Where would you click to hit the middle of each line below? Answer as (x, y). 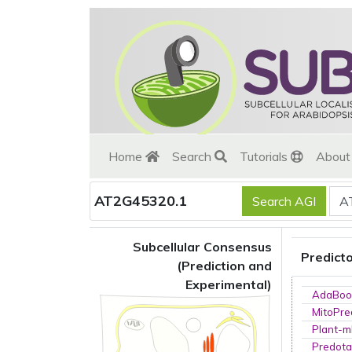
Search (193, 156)
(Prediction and (224, 266)
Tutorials (265, 156)
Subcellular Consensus (202, 247)
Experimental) (229, 284)
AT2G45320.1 (141, 201)
